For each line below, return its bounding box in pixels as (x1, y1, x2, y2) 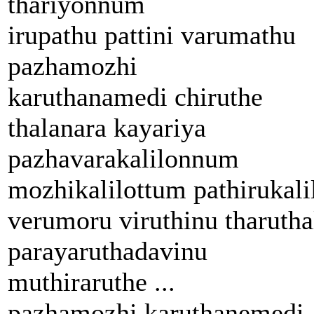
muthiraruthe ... (8, 266, 175, 296)
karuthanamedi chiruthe (8, 81, 263, 111)
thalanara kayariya (8, 112, 206, 142)
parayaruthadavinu (8, 235, 207, 266)
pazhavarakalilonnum (8, 143, 239, 173)
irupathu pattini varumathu (8, 20, 296, 50)
